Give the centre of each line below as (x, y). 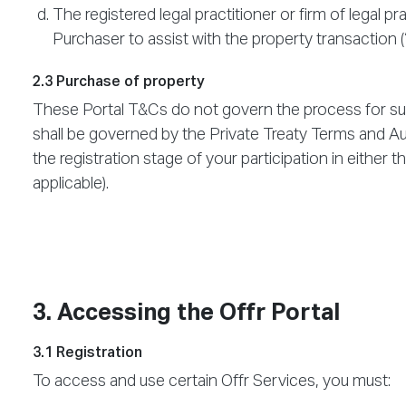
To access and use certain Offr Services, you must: (212, 382)
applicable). (71, 184)
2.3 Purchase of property (119, 83)
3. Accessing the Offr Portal (186, 314)
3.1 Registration (87, 354)
